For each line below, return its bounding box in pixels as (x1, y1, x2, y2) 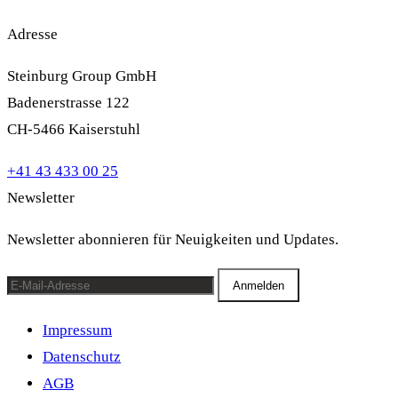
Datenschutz (43, 348, 121, 366)
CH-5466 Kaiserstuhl (7, 121, 140, 139)
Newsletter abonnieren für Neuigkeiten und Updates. (7, 231, 338, 249)
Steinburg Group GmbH (7, 68, 156, 85)
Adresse (7, 26, 58, 44)
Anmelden (233, 279, 284, 293)
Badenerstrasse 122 (7, 94, 130, 112)
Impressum (43, 322, 112, 339)
